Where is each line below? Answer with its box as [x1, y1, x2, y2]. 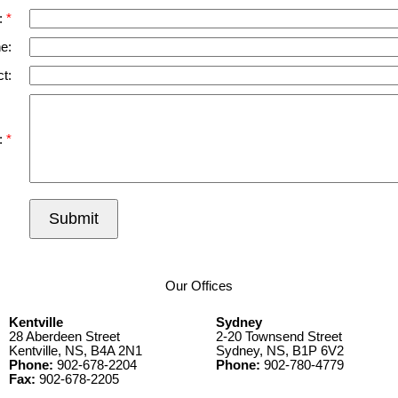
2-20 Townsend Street [216, 330, 342, 345]
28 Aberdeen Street [9, 330, 120, 345]
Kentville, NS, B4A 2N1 [9, 344, 142, 359]
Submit [49, 209, 99, 227]
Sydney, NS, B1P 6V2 [216, 344, 344, 359]
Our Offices [165, 279, 233, 294]
